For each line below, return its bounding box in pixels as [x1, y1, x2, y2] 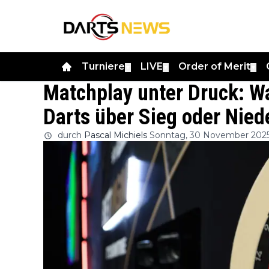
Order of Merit [178, 60, 250, 72]
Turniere [82, 60, 125, 72]
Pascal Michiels [84, 129, 147, 141]
